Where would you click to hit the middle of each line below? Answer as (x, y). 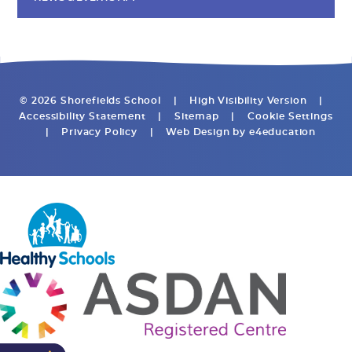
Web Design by (206, 132)
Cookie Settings (290, 116)
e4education (282, 132)
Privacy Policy (99, 132)
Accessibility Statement (82, 116)
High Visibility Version (248, 100)
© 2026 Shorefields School (92, 100)
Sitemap (196, 116)
